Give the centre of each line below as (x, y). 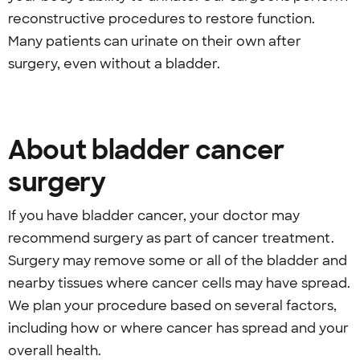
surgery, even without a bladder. (114, 64)
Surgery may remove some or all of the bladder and (178, 261)
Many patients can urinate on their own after (155, 41)
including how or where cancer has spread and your (178, 328)
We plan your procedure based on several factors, (172, 306)
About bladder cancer (146, 150)
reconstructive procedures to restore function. (162, 19)
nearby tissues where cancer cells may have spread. (179, 283)
